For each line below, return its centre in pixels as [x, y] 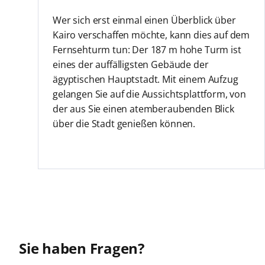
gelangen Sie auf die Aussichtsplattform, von [149, 94]
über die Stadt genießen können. [124, 123]
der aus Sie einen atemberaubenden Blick [143, 109]
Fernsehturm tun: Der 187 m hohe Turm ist [147, 49]
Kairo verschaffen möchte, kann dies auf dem [151, 35]
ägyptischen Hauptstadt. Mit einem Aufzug [145, 79]
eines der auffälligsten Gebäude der [130, 64]
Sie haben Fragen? [82, 248]
